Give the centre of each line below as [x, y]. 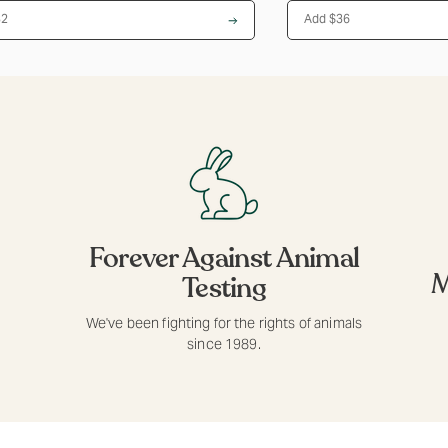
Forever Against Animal [224, 258]
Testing [224, 288]
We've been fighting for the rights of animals [224, 323]
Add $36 [340, 18]
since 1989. [224, 344]
